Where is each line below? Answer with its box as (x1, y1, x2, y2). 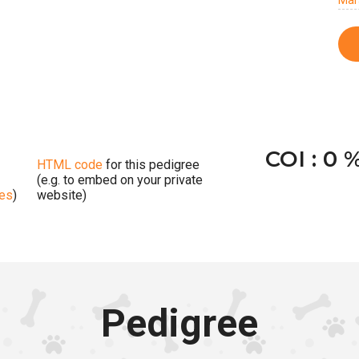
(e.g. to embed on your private (37, 171, 203, 188)
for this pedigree (103, 156, 200, 172)
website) (37, 187, 87, 203)
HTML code (37, 156, 103, 172)
